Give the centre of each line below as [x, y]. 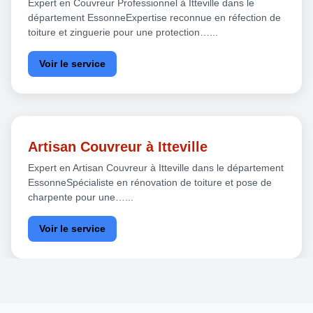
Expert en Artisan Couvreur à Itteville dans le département [156, 167]
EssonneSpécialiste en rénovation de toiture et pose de [150, 182]
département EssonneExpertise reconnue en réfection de [154, 17]
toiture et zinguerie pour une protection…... [123, 32]
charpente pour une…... [81, 197]
